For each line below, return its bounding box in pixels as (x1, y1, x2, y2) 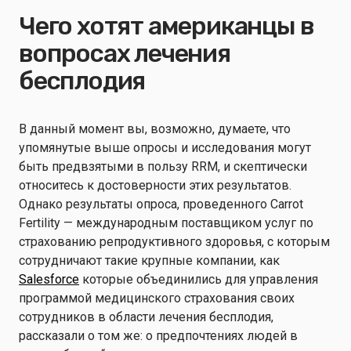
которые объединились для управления (79, 272, 318, 287)
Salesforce (19, 272, 79, 287)
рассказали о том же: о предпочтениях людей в (19, 328, 298, 343)
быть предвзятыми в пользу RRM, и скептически (19, 159, 307, 174)
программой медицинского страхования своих (19, 291, 295, 306)
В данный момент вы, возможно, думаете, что (19, 121, 291, 136)
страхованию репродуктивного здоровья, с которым (19, 234, 330, 249)
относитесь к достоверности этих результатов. (19, 178, 291, 193)
